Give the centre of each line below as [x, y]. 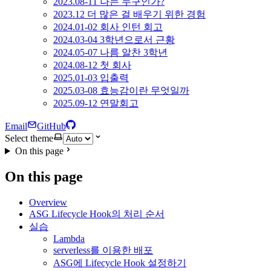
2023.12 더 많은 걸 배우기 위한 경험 [129, 14]
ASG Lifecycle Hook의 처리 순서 [97, 214]
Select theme [29, 138]
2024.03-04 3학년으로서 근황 [114, 40]
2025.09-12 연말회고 [96, 103]
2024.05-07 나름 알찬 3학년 [110, 52]
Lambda [69, 238]
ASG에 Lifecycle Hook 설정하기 [120, 263]
